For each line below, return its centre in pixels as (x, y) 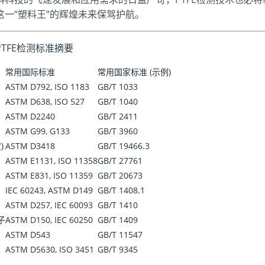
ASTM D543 (28, 235)
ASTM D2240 (30, 116)
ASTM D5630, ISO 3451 (50, 249)
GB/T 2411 (118, 116)
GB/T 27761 (120, 161)
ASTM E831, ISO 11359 (49, 175)
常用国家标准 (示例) (134, 72)
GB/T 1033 (118, 87)
